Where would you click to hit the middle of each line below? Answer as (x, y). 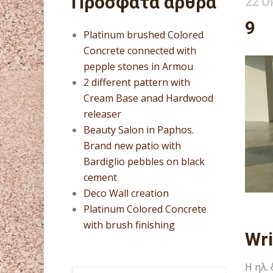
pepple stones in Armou (138, 66)
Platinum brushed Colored (144, 35)
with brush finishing (129, 225)
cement (100, 177)
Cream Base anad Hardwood (148, 98)
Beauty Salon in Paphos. (139, 130)
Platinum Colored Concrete (145, 209)
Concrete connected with (140, 51)
